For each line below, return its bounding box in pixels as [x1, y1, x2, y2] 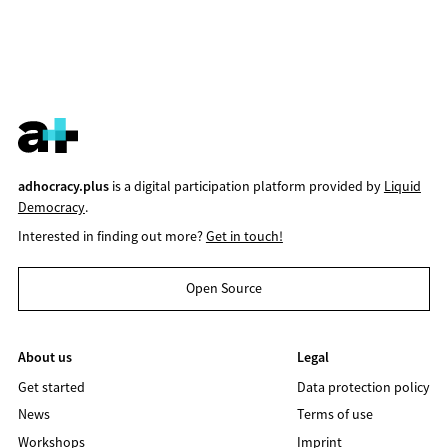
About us [17, 347, 72, 366]
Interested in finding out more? [17, 226, 206, 245]
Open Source [186, 279, 262, 298]
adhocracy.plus [17, 176, 109, 195]
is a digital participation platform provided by [108, 176, 384, 195]
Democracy [17, 197, 85, 216]
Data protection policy [297, 377, 431, 396]
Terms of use [297, 405, 374, 424]
